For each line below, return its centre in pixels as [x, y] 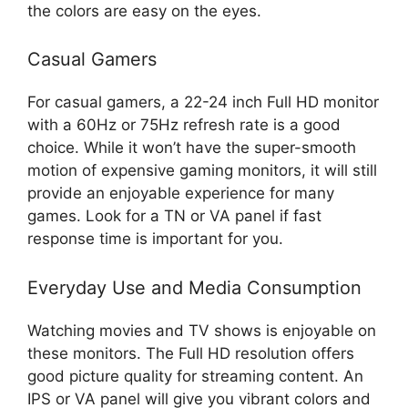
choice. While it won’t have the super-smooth [192, 148]
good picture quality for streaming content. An [195, 376]
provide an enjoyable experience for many [181, 194]
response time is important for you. [155, 239]
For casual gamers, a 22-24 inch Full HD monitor [203, 102]
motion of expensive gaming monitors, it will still [202, 171]
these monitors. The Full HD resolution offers [191, 353]
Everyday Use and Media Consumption [194, 287]
